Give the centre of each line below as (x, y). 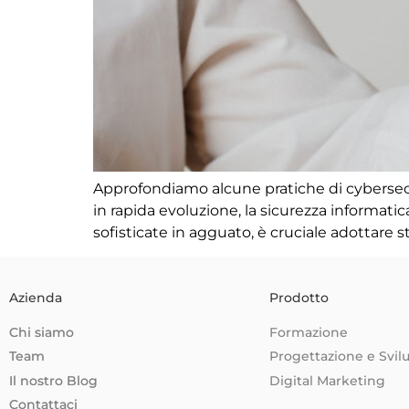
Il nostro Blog (53, 380)
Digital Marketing (327, 380)
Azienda (36, 298)
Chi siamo (42, 332)
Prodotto (299, 298)
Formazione (309, 332)
